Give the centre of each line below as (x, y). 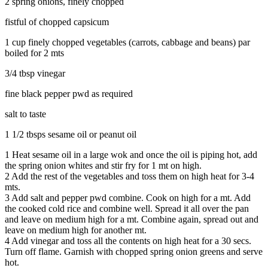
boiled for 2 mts (34, 53)
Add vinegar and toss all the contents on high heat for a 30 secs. (130, 241)
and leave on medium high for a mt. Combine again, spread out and (132, 220)
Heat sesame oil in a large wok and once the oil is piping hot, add (133, 155)
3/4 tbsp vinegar (35, 74)
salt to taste (25, 114)
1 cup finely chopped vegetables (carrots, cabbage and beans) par (127, 42)
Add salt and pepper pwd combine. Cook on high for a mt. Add (130, 198)
